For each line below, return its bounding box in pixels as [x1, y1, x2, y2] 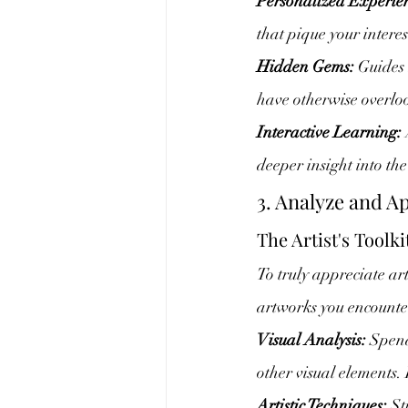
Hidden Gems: [257, 56, 354, 76]
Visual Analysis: [257, 330, 366, 350]
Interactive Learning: [257, 122, 402, 142]
